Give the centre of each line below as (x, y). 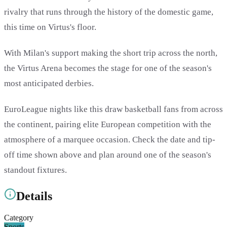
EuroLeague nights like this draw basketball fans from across (113, 109)
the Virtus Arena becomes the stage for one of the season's (108, 68)
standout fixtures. (35, 170)
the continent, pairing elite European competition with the (108, 125)
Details (34, 196)
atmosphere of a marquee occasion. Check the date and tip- (110, 140)
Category (19, 218)
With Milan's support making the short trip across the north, (111, 53)
